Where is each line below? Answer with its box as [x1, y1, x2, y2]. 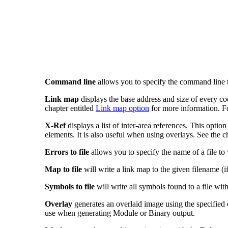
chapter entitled [45, 103, 96, 112]
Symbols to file [45, 182, 95, 191]
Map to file [45, 164, 82, 174]
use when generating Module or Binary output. [45, 208, 195, 217]
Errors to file [45, 147, 89, 156]
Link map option [96, 103, 149, 112]
